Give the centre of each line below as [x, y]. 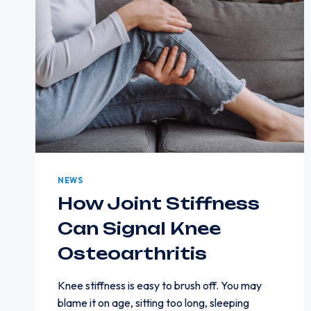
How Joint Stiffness [159, 203]
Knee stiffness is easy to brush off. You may [160, 285]
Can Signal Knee [139, 228]
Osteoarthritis [132, 253]
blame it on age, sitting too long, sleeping [153, 302]
